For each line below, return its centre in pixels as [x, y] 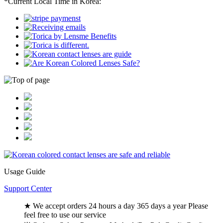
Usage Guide [25, 171]
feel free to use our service [65, 215]
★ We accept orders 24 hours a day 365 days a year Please [116, 206]
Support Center [28, 188]
